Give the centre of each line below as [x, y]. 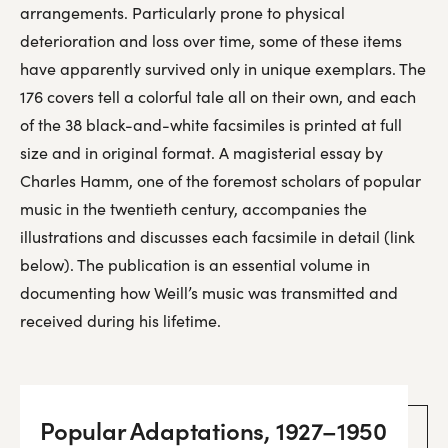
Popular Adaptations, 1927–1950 [213, 429]
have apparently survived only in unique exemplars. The [223, 68]
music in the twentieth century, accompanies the [193, 208]
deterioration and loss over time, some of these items [211, 40]
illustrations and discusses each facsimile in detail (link [217, 236]
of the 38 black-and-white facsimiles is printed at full [211, 124]
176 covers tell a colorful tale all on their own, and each [218, 96]
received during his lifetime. [120, 320]
